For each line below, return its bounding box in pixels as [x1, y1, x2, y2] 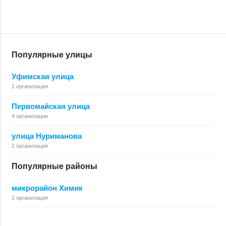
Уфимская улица [11, 72, 74, 81]
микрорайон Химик [11, 184, 83, 192]
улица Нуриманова [11, 132, 82, 140]
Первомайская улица [11, 102, 90, 110]
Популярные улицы [11, 50, 92, 59]
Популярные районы [11, 162, 97, 171]
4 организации [11, 113, 48, 119]
